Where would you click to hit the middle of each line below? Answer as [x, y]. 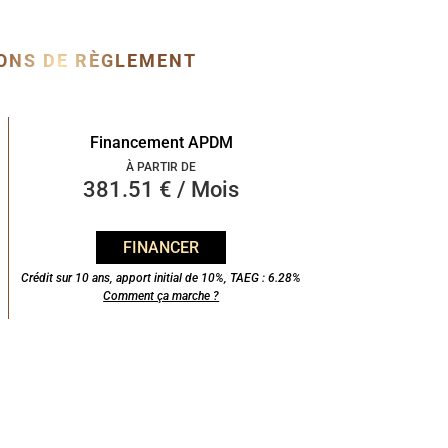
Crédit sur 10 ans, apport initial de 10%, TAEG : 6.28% [161, 277]
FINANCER [161, 247]
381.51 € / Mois [161, 190]
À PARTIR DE [161, 167]
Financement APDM [161, 143]
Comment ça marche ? [161, 295]
